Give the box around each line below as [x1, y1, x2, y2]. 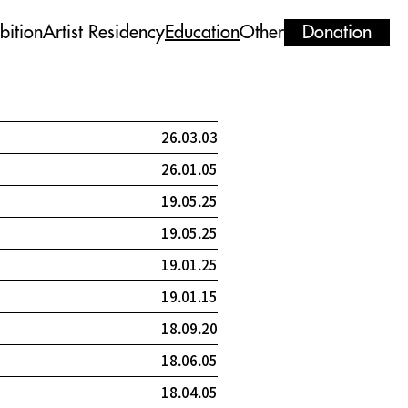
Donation [302, 23, 372, 42]
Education [165, 23, 240, 42]
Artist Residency [43, 23, 165, 42]
